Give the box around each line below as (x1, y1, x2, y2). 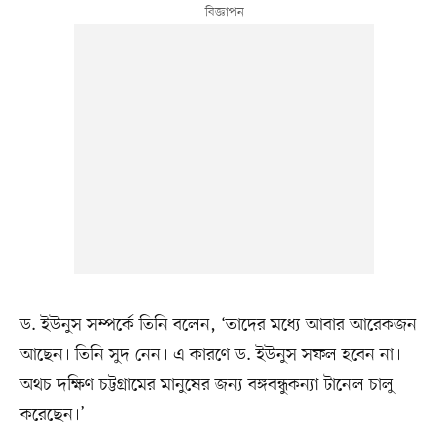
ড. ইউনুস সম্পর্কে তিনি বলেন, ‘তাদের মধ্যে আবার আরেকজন (19, 312, 417, 337)
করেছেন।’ (19, 402, 85, 427)
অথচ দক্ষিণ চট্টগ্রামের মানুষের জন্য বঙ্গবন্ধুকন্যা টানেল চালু (19, 372, 394, 397)
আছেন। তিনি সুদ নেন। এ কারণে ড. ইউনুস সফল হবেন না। (19, 342, 401, 367)
